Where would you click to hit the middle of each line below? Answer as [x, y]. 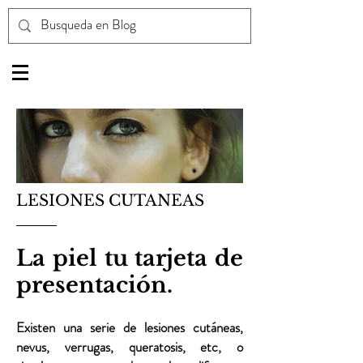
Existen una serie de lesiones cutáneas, [130, 327]
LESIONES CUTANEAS [110, 201]
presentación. [94, 285]
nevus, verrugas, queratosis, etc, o [130, 347]
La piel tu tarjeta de [130, 258]
